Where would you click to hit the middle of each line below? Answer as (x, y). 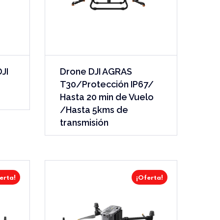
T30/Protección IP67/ (107, 84)
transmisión (84, 122)
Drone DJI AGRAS (96, 71)
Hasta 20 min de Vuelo (107, 97)
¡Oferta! (149, 178)
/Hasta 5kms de (94, 110)
